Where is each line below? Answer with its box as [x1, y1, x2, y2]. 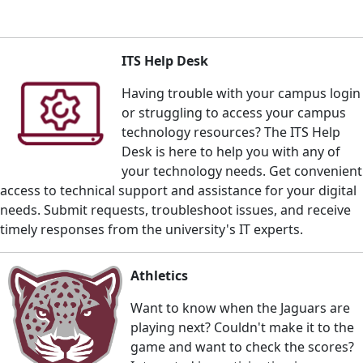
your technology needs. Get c [122, 161, 301, 180]
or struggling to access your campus [122, 103, 346, 122]
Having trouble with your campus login [122, 83, 361, 102]
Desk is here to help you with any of [122, 142, 340, 160]
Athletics [130, 266, 188, 284]
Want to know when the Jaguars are [130, 298, 350, 317]
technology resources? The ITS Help [122, 122, 340, 141]
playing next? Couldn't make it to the [130, 318, 354, 336]
